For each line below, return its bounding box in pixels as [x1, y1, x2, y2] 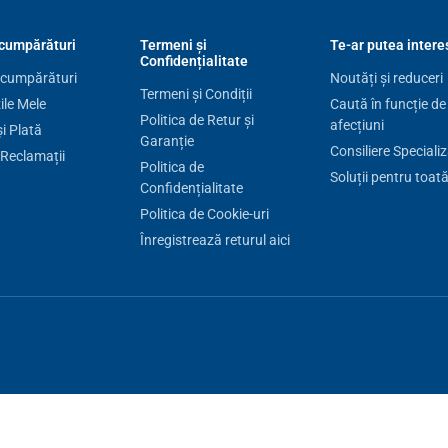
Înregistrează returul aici [139, 232, 290, 249]
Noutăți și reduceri [329, 70, 443, 87]
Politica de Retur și [139, 112, 254, 129]
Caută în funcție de [329, 96, 446, 113]
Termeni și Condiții [139, 86, 252, 103]
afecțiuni [329, 117, 384, 134]
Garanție [139, 133, 194, 150]
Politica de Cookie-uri [139, 206, 269, 223]
